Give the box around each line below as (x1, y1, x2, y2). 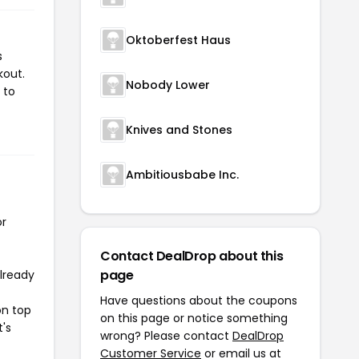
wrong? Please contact (100, 327, 232, 344)
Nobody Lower (126, 76, 210, 93)
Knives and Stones (126, 121, 232, 138)
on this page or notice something (100, 309, 288, 326)
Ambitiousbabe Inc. (126, 166, 239, 183)
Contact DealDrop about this (100, 246, 284, 265)
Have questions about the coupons (100, 292, 297, 309)
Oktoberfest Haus (126, 31, 231, 48)
